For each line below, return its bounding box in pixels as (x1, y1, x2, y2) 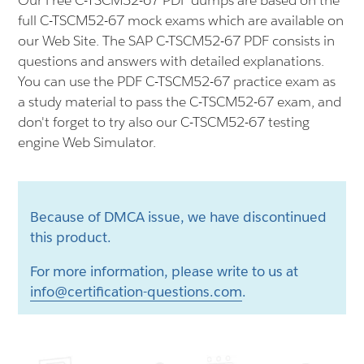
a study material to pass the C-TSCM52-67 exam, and (18, 93, 342, 110)
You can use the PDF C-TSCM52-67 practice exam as (18, 72, 336, 90)
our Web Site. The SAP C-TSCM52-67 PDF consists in (18, 32, 336, 50)
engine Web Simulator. (18, 133, 157, 151)
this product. (30, 228, 112, 246)
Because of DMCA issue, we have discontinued (30, 208, 327, 226)
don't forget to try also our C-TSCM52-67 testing (18, 113, 310, 131)
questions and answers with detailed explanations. (18, 52, 325, 70)
